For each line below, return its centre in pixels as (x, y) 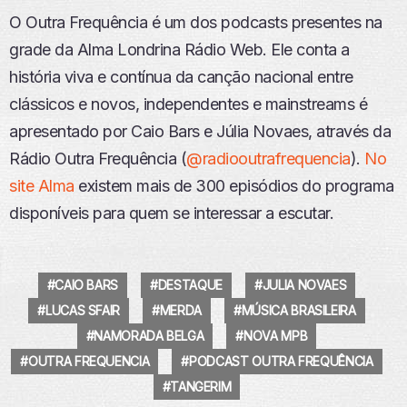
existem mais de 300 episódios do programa (234, 185)
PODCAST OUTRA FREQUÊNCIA (281, 361)
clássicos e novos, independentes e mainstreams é (188, 104)
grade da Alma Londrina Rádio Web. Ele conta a (179, 49)
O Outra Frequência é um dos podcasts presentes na (196, 22)
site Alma (42, 185)
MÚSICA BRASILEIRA (298, 310)
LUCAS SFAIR (83, 310)
